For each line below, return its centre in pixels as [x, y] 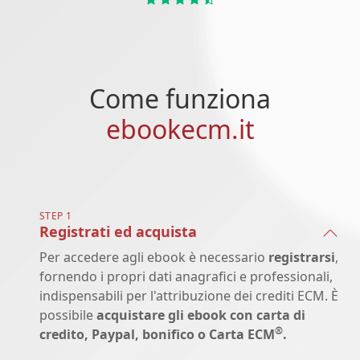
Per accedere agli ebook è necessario [154, 258]
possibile [68, 315]
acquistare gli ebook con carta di [201, 315]
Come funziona [180, 99]
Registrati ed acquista [118, 232]
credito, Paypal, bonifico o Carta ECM [157, 335]
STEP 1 [56, 216]
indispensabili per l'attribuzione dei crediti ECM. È [189, 296]
